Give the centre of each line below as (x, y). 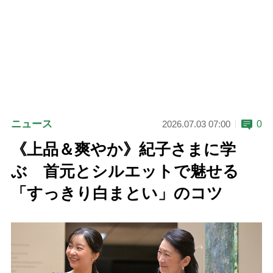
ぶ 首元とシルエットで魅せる (125, 171)
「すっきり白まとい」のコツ (117, 193)
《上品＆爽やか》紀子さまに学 (123, 149)
